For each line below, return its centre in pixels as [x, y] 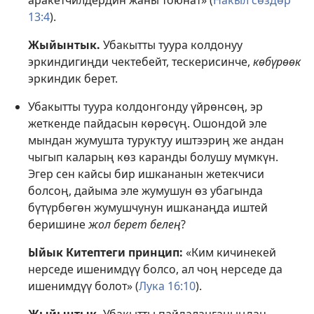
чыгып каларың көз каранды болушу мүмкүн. [153, 157]
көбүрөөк [277, 62]
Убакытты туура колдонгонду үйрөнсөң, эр [145, 107]
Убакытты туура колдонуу [171, 45]
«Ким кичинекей [230, 253]
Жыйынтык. [64, 45]
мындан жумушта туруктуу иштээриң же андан [156, 141]
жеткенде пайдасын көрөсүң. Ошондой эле [148, 124]
